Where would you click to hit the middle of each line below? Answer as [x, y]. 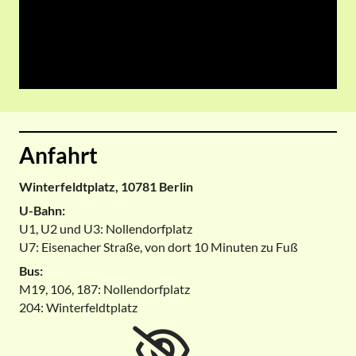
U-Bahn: [42, 210]
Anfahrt [58, 155]
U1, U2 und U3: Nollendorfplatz [106, 228]
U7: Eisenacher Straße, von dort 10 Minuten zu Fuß [159, 246]
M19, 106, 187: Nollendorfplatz [104, 288]
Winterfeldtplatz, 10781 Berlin [106, 186]
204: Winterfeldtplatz [78, 307]
